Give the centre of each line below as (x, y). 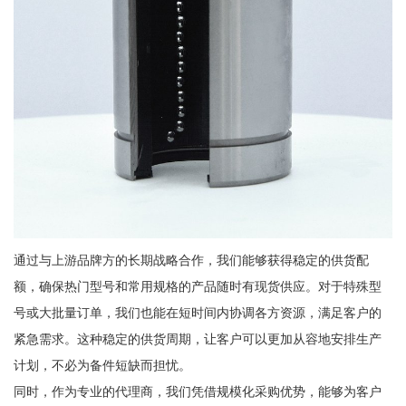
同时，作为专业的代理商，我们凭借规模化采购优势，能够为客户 (197, 392)
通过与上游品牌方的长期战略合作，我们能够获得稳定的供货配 (191, 261)
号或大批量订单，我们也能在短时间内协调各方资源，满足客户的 (197, 313)
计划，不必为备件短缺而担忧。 (102, 366)
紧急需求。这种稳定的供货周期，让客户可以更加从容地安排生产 (197, 339)
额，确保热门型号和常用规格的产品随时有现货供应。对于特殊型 (197, 287)
